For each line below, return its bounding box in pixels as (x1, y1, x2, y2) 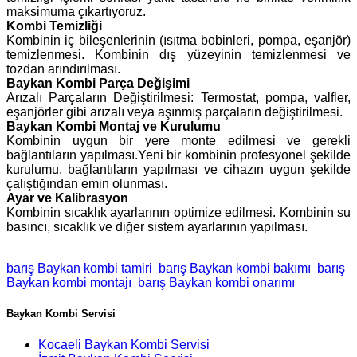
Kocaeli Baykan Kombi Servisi (38, 337, 210, 351)
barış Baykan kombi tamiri (6, 261, 152, 276)
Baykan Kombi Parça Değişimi (6, 76, 190, 91)
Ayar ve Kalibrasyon (6, 191, 128, 206)
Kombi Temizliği (6, 19, 102, 33)
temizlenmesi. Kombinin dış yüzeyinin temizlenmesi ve (6, 48, 351, 62)
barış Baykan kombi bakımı (155, 261, 311, 276)
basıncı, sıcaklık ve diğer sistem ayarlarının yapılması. (6, 220, 308, 234)
